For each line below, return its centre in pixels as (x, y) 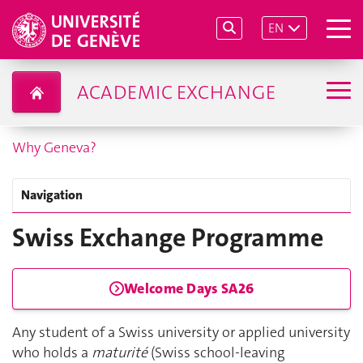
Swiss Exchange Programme (168, 238)
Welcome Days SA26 (189, 289)
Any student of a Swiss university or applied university (181, 333)
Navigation (52, 195)
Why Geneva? (54, 147)
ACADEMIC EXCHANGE (176, 92)
